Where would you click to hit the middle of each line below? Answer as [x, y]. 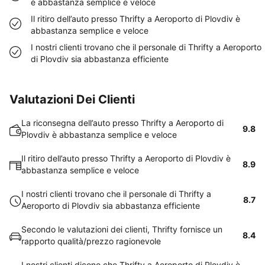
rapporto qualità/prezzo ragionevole [91, 241]
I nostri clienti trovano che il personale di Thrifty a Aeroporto [146, 47]
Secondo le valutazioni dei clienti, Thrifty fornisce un [122, 229]
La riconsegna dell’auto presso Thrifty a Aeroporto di [122, 123]
